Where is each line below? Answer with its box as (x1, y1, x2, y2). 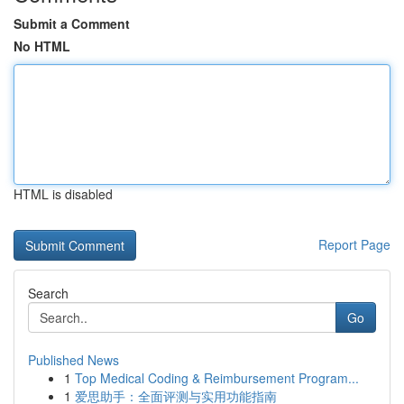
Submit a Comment (14, 14, 130, 32)
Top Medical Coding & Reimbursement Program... (75, 369, 359, 387)
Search (28, 284, 69, 302)
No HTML (14, 37, 70, 55)
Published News (28, 351, 119, 369)
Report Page (318, 235, 390, 253)
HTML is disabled (14, 185, 113, 203)
